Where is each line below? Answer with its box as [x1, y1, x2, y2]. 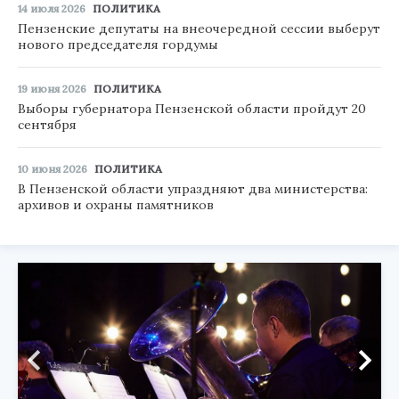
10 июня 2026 [18, 162, 87, 176]
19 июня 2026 [18, 82, 86, 96]
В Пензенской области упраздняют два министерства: [18, 181, 368, 198]
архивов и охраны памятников [18, 197, 214, 214]
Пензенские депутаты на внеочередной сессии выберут [18, 20, 380, 37]
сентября [18, 117, 77, 134]
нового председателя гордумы [18, 37, 218, 53]
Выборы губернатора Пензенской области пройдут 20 [18, 101, 366, 118]
